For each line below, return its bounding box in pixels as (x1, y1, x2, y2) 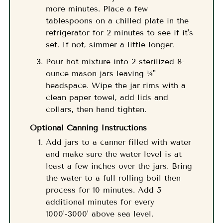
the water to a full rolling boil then (45, 173, 181, 183)
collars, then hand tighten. (45, 104, 146, 114)
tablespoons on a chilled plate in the (45, 15, 189, 25)
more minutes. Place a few (45, 3, 148, 13)
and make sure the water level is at (45, 149, 182, 159)
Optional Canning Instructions (29, 122, 147, 132)
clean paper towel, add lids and (45, 92, 168, 102)
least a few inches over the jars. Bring (45, 161, 192, 171)
